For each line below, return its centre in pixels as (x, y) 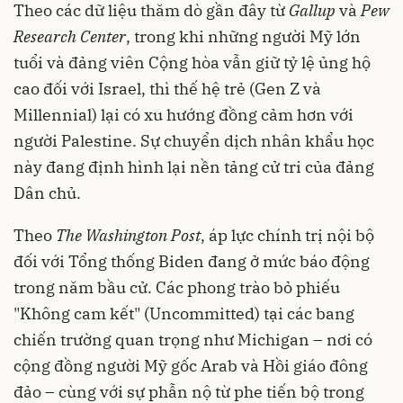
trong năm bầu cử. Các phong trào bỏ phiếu (177, 288)
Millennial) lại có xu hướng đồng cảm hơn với (184, 115)
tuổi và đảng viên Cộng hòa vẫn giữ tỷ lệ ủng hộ (192, 63)
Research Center (70, 37)
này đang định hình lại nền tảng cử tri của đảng (194, 167)
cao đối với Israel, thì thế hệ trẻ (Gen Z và (167, 89)
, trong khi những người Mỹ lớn (243, 37)
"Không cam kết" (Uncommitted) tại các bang (184, 314)
